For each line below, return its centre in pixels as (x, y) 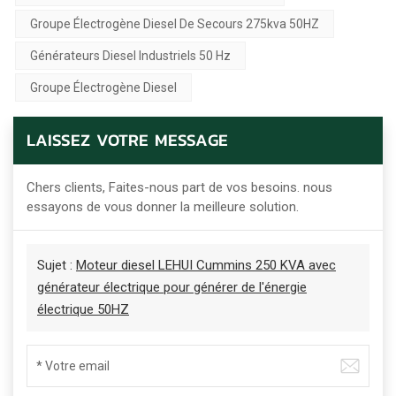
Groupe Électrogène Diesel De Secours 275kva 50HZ (175, 24)
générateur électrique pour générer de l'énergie (172, 288)
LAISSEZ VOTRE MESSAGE (127, 141)
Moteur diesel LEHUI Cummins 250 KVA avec (206, 266)
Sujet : (57, 266)
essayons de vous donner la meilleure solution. (163, 207)
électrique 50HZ (83, 310)
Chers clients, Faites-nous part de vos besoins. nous (179, 188)
